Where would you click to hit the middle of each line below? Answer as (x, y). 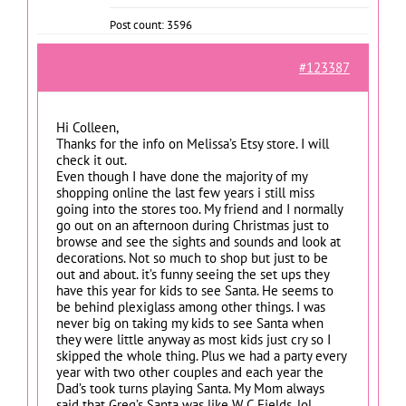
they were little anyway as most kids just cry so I (193, 339)
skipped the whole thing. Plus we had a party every (201, 355)
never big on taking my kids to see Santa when (190, 323)
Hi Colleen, (87, 127)
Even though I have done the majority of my (182, 176)
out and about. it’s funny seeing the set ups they (193, 274)
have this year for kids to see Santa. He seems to (195, 290)
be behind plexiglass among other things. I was (191, 306)
